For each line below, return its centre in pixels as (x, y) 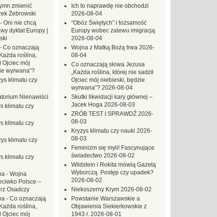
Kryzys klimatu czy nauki (103, 131)
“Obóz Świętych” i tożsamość (109, 23)
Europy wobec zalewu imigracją (113, 31)
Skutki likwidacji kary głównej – (112, 97)
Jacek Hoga (87, 105)
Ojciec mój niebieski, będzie (108, 80)
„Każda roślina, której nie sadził (112, 72)
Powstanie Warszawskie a (106, 199)
